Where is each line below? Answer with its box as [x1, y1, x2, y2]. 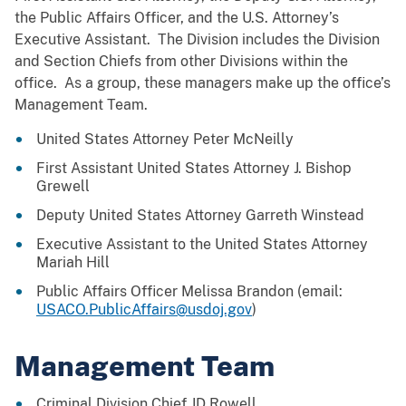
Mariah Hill [36, 253, 110, 271]
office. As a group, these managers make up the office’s [14, 73, 391, 92]
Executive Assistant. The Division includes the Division [14, 30, 380, 48]
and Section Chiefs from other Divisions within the [14, 52, 348, 70]
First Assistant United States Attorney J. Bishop [36, 159, 352, 177]
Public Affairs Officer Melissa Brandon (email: [36, 282, 343, 300]
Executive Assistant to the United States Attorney [36, 235, 368, 253]
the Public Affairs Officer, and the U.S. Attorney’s [14, 8, 339, 26]
